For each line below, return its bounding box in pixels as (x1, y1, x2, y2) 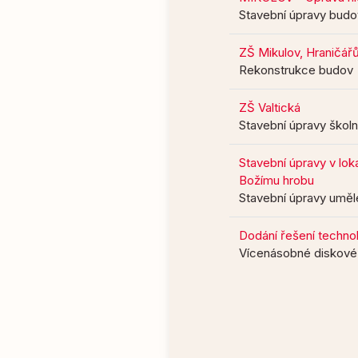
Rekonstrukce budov (239, 62, 353, 78)
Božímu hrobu (239, 173, 314, 188)
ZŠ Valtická (239, 100, 300, 115)
